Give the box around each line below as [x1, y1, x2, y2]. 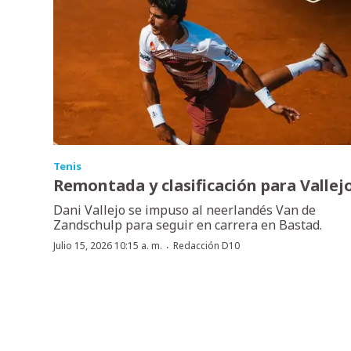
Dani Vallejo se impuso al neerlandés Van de [53, 201, 316, 219]
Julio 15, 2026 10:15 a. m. [53, 238, 162, 252]
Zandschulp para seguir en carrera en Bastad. [53, 215, 322, 233]
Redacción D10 [173, 238, 240, 252]
